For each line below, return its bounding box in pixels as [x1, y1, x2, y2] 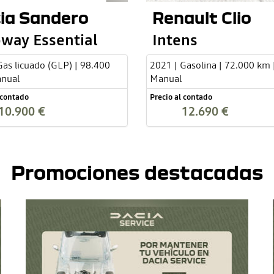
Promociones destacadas [11, 161, 263, 183]
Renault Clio [152, 8, 251, 27]
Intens [152, 29, 198, 51]
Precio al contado [150, 92, 212, 103]
